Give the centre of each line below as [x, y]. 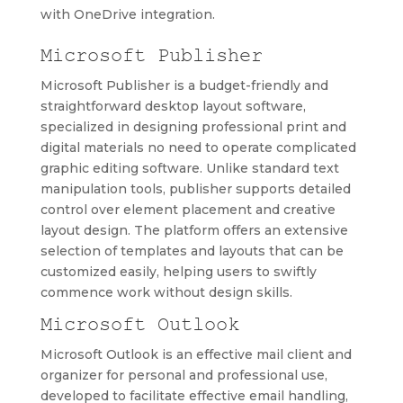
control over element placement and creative [188, 210]
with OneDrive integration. [127, 14]
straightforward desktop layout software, [173, 106]
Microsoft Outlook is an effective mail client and [196, 354]
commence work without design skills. [166, 292]
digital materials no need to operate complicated [198, 148]
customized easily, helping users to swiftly [178, 272]
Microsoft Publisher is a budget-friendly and [184, 85]
